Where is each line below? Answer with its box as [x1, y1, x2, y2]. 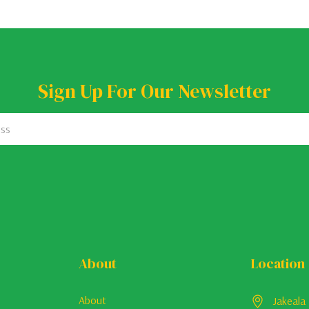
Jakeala [273, 293, 306, 308]
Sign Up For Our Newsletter [38, 77, 271, 104]
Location [251, 253, 306, 273]
